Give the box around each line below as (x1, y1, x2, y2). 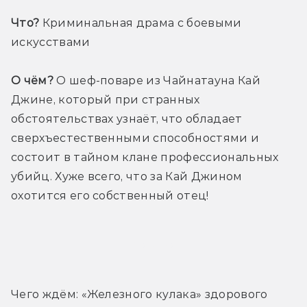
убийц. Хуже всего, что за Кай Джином (11, 170, 243, 184)
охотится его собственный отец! (11, 189, 209, 203)
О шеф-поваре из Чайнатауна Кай (53, 74, 260, 88)
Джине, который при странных (11, 93, 200, 107)
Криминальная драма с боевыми (39, 16, 242, 30)
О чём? (11, 74, 53, 88)
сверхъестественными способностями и (11, 132, 260, 145)
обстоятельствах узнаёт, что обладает (11, 112, 243, 126)
